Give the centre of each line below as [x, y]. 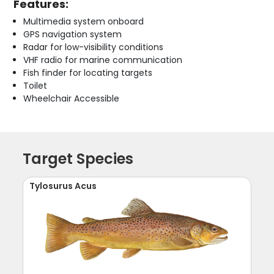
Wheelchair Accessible [72, 98]
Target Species [78, 158]
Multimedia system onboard [84, 21]
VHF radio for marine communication [103, 60]
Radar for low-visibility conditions [94, 47]
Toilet [35, 85]
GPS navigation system [73, 34]
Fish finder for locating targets [88, 72]
